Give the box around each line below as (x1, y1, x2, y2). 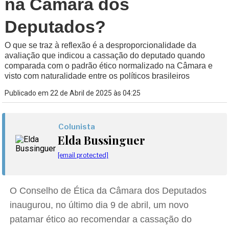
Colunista (58, 122, 96, 131)
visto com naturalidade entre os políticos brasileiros (5, 72, 190, 80)
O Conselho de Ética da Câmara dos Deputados (10, 186, 207, 196)
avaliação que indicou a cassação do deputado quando (5, 51, 205, 60)
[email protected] (58, 151, 109, 159)
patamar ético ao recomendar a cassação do (10, 214, 192, 224)
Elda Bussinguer (58, 132, 146, 148)
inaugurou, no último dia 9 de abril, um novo (10, 200, 189, 210)
